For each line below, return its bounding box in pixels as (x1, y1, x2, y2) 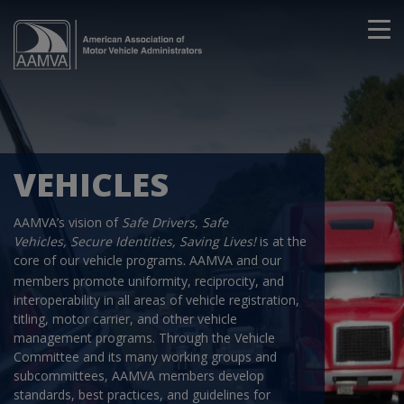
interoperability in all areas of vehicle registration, (14, 291, 299, 308)
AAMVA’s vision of (14, 214, 122, 231)
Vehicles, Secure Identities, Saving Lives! (14, 233, 260, 250)
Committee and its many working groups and (14, 348, 277, 365)
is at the (260, 233, 307, 250)
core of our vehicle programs (14, 252, 183, 269)
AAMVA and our (189, 252, 281, 269)
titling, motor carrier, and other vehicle (14, 310, 237, 327)
